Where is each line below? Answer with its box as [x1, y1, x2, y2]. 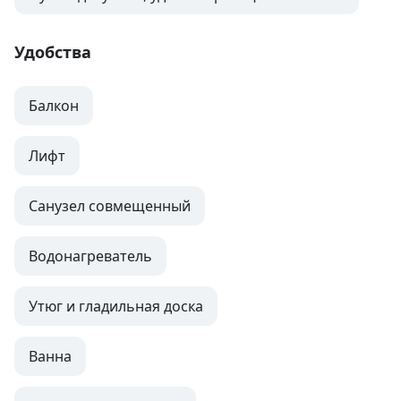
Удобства [14, 41, 91, 64]
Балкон [29, 96, 79, 116]
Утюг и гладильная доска [29, 296, 203, 317]
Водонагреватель [29, 246, 152, 267]
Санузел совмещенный [29, 196, 191, 217]
